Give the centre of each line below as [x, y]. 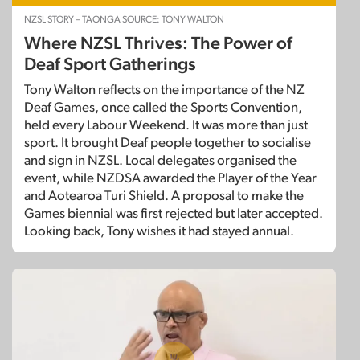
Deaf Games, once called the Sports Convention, [163, 107]
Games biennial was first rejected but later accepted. [174, 213]
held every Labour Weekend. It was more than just [166, 125]
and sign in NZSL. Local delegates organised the [160, 160]
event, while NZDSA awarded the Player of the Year [170, 178]
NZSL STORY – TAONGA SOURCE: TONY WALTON [124, 19]
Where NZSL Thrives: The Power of [158, 43]
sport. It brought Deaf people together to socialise [168, 142]
